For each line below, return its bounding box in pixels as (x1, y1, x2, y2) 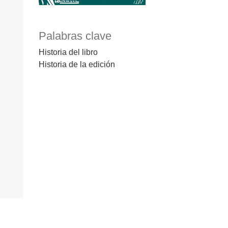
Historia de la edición (39, 60, 115, 69)
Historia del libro (39, 48, 98, 57)
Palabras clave (39, 30, 111, 43)
